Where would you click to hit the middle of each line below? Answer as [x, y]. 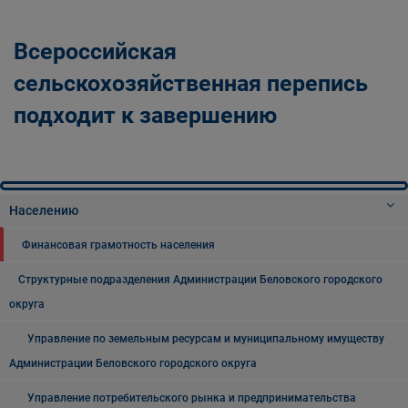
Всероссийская [95, 51]
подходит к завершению [145, 115]
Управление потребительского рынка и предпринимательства [192, 398]
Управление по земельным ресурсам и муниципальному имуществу [206, 339]
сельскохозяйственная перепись [191, 83]
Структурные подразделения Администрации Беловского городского [200, 280]
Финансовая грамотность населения [118, 245]
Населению [44, 210]
